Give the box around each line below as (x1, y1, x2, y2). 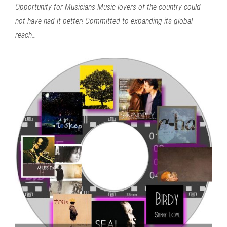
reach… (15, 30, 36, 40)
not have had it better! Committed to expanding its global (15, 16, 193, 26)
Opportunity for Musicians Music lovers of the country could (15, 2, 201, 12)
